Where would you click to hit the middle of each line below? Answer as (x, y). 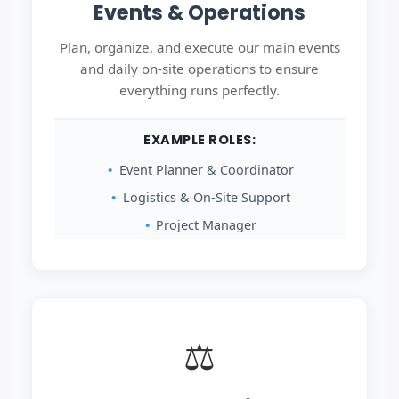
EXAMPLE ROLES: (199, 140)
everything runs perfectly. (199, 90)
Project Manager (206, 225)
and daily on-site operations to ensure (199, 69)
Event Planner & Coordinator (206, 170)
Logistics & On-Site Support (206, 197)
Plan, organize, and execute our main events (199, 47)
